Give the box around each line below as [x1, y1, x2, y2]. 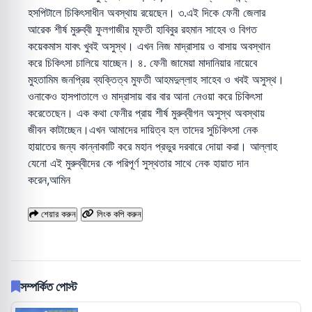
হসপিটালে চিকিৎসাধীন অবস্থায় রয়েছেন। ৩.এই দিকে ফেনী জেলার [28, 5, 265, 19]
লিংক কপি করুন [97, 208, 141, 219]
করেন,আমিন [28, 172, 70, 187]
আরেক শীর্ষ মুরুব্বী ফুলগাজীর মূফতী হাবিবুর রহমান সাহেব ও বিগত [28, 22, 257, 36]
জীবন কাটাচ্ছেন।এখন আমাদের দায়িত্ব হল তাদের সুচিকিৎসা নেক [28, 122, 258, 136]
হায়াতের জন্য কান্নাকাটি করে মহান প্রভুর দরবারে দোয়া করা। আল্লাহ [28, 139, 277, 153]
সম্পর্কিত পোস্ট [20, 279, 77, 294]
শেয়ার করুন [41, 208, 76, 219]
